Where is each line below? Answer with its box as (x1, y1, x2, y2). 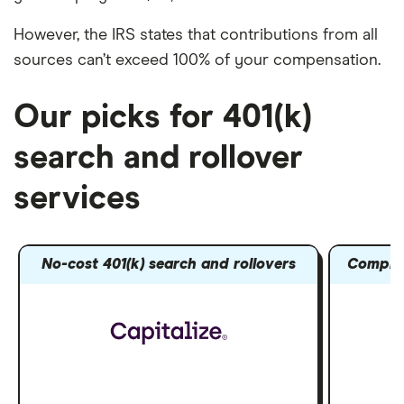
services (14, 183, 141, 216)
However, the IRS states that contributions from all (14, 27, 378, 43)
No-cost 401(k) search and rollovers (41, 257, 297, 273)
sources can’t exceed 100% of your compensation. (14, 52, 381, 69)
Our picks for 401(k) (14, 102, 312, 134)
